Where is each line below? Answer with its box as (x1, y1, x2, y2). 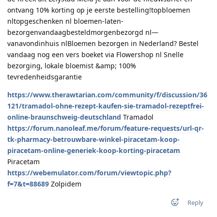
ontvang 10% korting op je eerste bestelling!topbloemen (7, 5, 190, 15)
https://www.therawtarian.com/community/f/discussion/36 (7, 90, 207, 99)
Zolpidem (49, 179, 81, 188)
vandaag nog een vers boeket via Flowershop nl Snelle (7, 49, 184, 59)
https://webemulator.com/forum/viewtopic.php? (7, 168, 171, 177)
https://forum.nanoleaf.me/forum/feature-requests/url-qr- (7, 123, 204, 133)
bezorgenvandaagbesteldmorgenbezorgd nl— (7, 27, 158, 37)
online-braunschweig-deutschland (7, 112, 121, 122)
